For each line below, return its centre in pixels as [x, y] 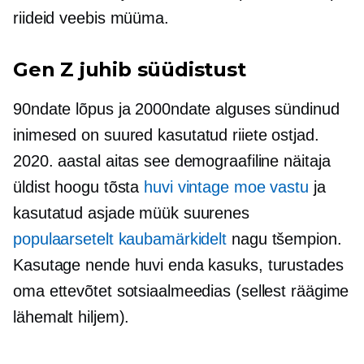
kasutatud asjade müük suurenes [131, 213]
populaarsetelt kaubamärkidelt [120, 239]
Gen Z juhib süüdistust [130, 69]
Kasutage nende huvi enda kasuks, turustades [178, 265]
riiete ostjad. [273, 135]
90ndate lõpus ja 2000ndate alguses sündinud [176, 109]
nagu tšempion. [284, 239]
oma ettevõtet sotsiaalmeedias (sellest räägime [181, 291]
